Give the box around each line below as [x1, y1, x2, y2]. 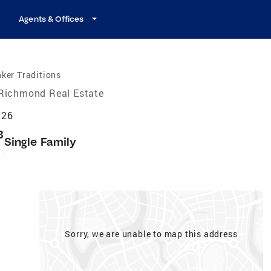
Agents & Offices [19, 14, 84, 24]
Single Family [4, 134, 77, 149]
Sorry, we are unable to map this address [65, 227, 238, 240]
